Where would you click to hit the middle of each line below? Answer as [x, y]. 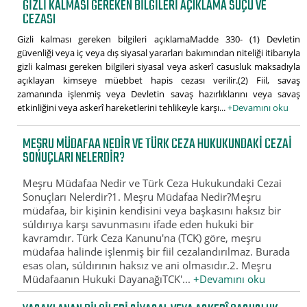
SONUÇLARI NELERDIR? [74, 158]
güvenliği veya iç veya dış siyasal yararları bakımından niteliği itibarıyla [159, 52]
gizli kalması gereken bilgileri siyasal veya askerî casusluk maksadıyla [159, 66]
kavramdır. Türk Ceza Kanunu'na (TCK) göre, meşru [142, 238]
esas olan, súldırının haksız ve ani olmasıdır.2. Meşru [147, 266]
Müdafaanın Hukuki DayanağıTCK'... [108, 279]
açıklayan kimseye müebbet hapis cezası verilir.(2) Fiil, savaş [159, 80]
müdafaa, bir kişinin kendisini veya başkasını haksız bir [152, 211]
